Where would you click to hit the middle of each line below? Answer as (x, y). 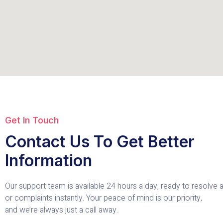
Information (49, 160)
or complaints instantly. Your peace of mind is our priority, (104, 198)
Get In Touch (32, 120)
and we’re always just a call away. (61, 210)
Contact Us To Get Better (100, 141)
